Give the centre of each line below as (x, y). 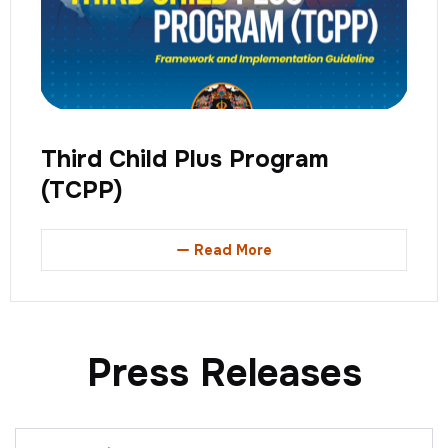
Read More (232, 249)
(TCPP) (82, 189)
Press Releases (224, 373)
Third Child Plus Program (185, 158)
